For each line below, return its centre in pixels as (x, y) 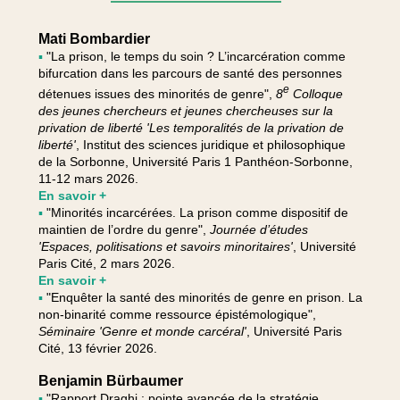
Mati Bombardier (94, 39)
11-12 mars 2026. (88, 178)
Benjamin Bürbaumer (110, 380)
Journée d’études (258, 229)
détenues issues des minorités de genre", (157, 93)
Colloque (316, 93)
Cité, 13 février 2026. (97, 348)
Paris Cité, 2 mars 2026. (106, 263)
